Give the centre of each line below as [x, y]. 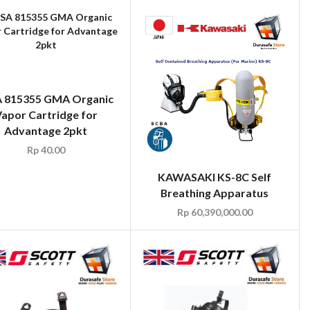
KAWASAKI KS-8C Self [215, 177]
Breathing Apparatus [215, 193]
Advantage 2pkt [46, 131]
